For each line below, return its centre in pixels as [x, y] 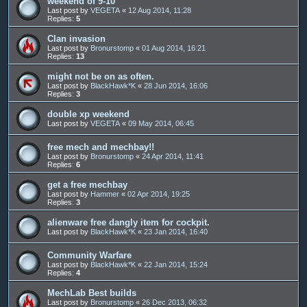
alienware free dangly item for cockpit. [128, 222]
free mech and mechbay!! [101, 147]
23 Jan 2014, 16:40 [176, 231]
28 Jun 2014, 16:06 [176, 85]
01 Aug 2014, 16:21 [174, 48]
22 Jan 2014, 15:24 [176, 264]
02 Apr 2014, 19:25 [159, 194]
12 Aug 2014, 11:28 [160, 10]
